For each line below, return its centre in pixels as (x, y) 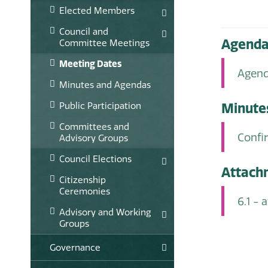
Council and (84, 31)
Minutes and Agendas (105, 84)
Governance (75, 247)
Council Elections (95, 159)
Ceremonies (85, 191)
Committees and (94, 126)
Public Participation (100, 105)
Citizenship (83, 179)
